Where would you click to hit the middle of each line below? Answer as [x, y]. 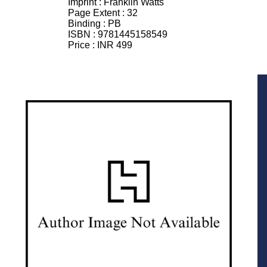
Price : [83, 45]
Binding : [88, 24]
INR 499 [115, 45]
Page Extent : [97, 13]
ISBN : [83, 35]
